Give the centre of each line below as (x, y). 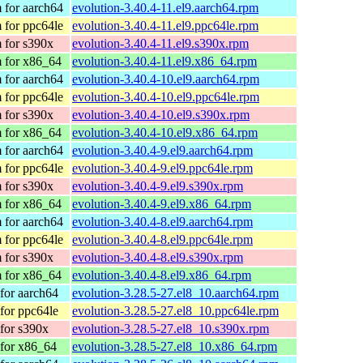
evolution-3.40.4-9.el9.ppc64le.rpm (162, 168)
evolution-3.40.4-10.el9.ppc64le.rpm (166, 96)
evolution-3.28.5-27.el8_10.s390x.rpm (171, 328)
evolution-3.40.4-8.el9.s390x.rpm (158, 257)
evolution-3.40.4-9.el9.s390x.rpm (158, 186)
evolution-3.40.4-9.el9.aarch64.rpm (162, 150)
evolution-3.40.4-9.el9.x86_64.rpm (162, 203)
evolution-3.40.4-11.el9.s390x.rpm (160, 43)
